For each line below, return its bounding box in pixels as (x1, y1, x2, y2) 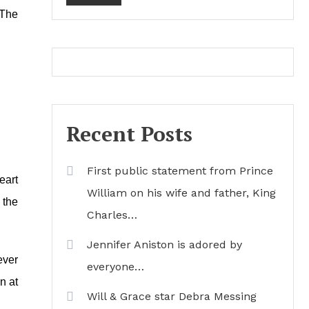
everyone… (87, 260, 144, 273)
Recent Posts (66, 120, 192, 148)
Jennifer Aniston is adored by (87, 238, 242, 251)
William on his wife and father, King (87, 186, 276, 199)
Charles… (87, 208, 137, 221)
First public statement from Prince (87, 164, 273, 177)
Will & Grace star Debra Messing (87, 290, 257, 303)
